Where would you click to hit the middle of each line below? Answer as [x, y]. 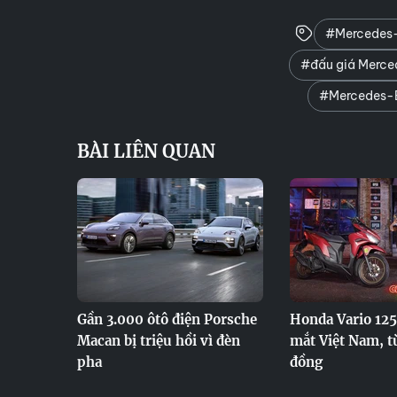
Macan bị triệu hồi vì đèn [159, 341]
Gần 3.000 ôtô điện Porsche [167, 319]
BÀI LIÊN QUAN [146, 151]
